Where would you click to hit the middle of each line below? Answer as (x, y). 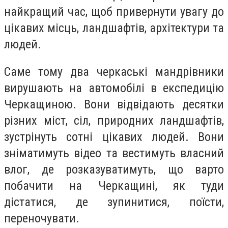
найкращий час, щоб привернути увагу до (114, 12)
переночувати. (42, 218)
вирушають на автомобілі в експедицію (114, 88)
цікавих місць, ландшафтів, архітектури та (114, 28)
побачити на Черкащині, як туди (114, 186)
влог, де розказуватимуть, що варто (114, 169)
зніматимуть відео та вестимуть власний (114, 153)
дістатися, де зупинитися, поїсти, (114, 202)
